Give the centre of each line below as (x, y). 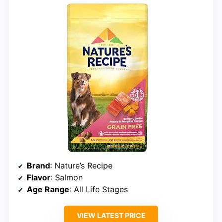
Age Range (48, 189)
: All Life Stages (99, 189)
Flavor (39, 177)
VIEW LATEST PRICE (111, 215)
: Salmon (67, 177)
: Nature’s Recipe (81, 165)
